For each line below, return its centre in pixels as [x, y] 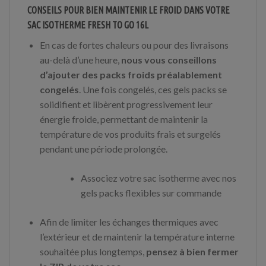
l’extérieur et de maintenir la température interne [137, 236]
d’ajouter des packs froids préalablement [131, 74]
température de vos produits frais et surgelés [130, 134]
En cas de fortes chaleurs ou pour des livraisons [134, 45]
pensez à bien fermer [192, 251]
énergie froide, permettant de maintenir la [123, 119]
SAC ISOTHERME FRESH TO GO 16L [88, 25]
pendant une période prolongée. [103, 148]
